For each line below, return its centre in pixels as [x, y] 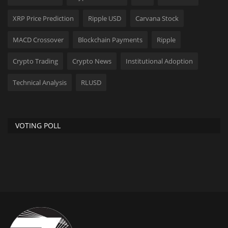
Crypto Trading [35, 61]
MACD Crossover [38, 39]
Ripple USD [105, 18]
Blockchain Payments [110, 39]
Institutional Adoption [159, 61]
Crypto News [92, 61]
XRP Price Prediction [43, 18]
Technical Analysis [40, 82]
